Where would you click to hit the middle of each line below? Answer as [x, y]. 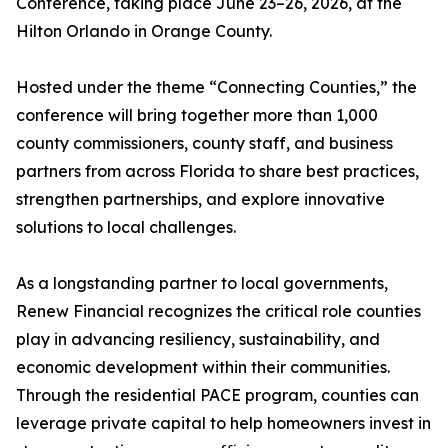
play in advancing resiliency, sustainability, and [198, 339]
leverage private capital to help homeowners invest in [223, 423]
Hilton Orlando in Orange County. [144, 31]
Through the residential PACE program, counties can [217, 395]
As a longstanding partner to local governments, [202, 283]
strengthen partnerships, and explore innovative [200, 199]
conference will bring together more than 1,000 [197, 115]
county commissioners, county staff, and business [204, 143]
